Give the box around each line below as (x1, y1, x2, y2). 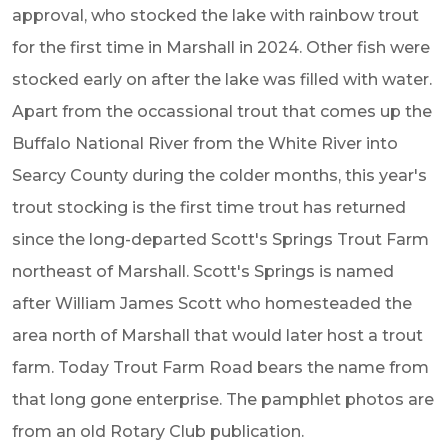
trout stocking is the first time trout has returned (12, 198, 406, 217)
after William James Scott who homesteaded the (12, 294, 412, 313)
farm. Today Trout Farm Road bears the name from (12, 358, 429, 377)
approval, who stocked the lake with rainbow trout (12, 6, 419, 25)
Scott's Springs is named (193, 262, 394, 281)
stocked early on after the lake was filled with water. (12, 70, 432, 89)
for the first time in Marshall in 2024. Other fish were (12, 38, 430, 57)
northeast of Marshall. (12, 262, 193, 281)
